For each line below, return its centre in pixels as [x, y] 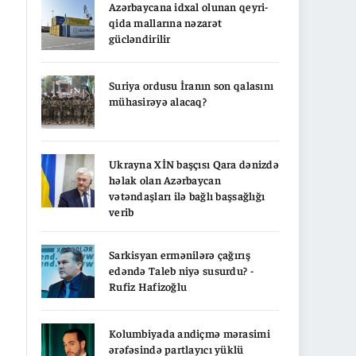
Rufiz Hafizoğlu [148, 286]
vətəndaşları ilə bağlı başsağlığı [187, 195]
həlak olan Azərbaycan [165, 179]
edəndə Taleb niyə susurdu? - [181, 270]
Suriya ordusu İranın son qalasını [192, 85]
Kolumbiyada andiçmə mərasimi [190, 333]
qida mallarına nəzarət [166, 22]
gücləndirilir [140, 38]
